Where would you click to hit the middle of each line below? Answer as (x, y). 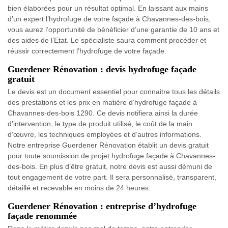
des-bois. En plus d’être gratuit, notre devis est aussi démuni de (110, 166)
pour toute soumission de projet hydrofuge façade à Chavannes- (111, 156)
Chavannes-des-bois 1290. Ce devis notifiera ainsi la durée (103, 113)
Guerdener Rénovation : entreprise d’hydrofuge (102, 206)
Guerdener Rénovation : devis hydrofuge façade (102, 69)
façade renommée (42, 216)
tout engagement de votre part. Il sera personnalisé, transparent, (112, 177)
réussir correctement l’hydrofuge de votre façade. (87, 51)
